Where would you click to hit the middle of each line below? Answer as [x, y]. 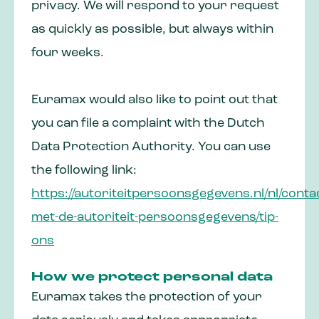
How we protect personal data [152, 278]
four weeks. [68, 53]
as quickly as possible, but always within [152, 30]
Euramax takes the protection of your [147, 298]
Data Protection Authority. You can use [151, 147]
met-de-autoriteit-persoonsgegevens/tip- [155, 218]
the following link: [84, 171]
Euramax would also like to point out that [155, 100]
